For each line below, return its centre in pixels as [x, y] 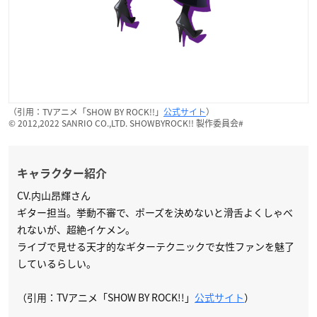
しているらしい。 [57, 263]
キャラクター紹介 [62, 173]
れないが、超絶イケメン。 [76, 229]
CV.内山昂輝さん [54, 195]
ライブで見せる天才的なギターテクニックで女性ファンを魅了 [156, 246]
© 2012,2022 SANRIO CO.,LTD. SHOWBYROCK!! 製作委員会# [126, 123]
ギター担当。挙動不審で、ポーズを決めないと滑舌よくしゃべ [155, 212]
